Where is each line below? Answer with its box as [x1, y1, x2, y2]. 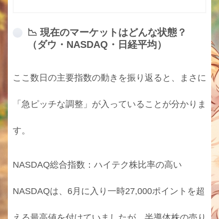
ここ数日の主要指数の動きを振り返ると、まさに [13, 73, 206, 83]
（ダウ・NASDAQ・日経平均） [27, 39, 167, 50]
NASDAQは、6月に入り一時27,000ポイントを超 [13, 186, 205, 197]
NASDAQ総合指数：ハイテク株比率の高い [13, 160, 182, 170]
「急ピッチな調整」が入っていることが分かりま [13, 99, 206, 109]
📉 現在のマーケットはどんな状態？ [27, 26, 187, 38]
